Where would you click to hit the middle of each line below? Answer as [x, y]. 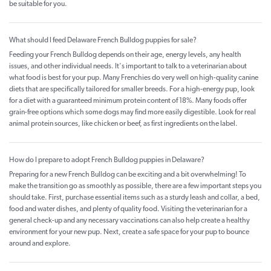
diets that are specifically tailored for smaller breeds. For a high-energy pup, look [132, 90]
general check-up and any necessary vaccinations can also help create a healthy [129, 221]
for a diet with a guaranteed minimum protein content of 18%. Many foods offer [128, 101]
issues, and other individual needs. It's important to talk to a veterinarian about [128, 67]
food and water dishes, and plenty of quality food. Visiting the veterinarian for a [128, 210]
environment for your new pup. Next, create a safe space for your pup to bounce [129, 233]
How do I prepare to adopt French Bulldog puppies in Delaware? [107, 161]
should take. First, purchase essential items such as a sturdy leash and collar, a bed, [135, 198]
